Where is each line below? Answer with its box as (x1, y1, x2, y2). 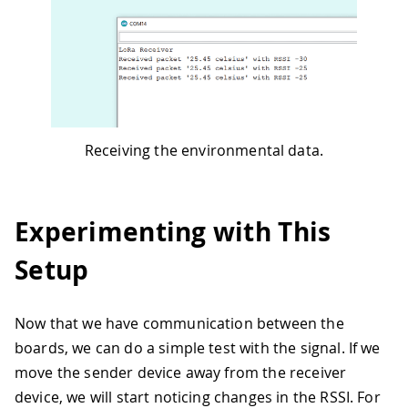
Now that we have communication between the (15, 312, 344, 333)
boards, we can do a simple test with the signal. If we (15, 337, 381, 358)
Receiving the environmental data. (84, 140, 324, 161)
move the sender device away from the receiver (15, 362, 347, 382)
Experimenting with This (15, 214, 331, 250)
